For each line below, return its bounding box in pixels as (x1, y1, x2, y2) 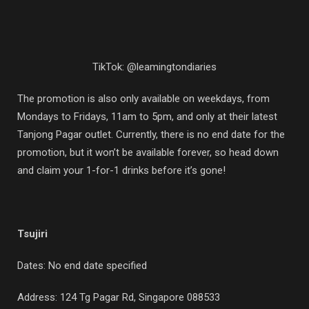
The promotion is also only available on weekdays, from (17, 92, 270, 105)
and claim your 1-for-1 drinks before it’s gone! (17, 163, 226, 177)
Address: (17, 290, 60, 303)
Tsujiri (17, 227, 48, 240)
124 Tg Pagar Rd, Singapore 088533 (60, 290, 220, 303)
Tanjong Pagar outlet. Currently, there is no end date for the (17, 128, 285, 141)
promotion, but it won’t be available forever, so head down (17, 146, 279, 159)
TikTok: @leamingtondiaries (92, 60, 217, 73)
